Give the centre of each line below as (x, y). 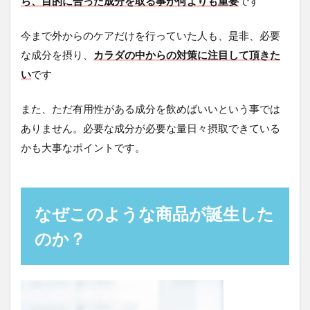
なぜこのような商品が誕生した (154, 213)
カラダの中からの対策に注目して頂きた (187, 54)
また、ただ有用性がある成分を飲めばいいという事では (151, 108)
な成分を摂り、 (57, 54)
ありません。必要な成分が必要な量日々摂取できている (151, 128)
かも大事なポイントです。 (83, 147)
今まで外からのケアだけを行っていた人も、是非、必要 (151, 35)
